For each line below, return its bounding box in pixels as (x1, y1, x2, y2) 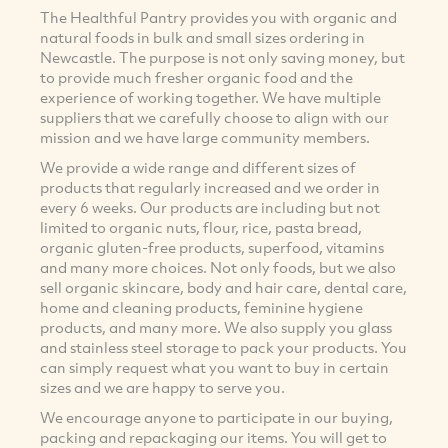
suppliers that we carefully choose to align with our (40, 107, 389, 128)
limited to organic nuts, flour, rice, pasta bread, (40, 217, 362, 238)
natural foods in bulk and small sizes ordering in (40, 27, 365, 48)
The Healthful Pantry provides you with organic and (40, 7, 397, 28)
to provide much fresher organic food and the (40, 67, 353, 88)
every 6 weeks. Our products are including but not (40, 197, 380, 218)
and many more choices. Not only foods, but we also (40, 257, 396, 278)
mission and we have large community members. (40, 127, 373, 148)
